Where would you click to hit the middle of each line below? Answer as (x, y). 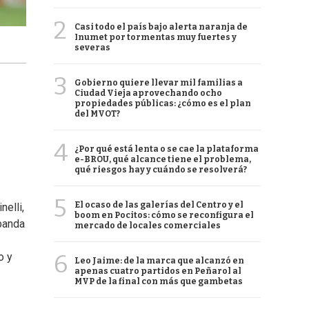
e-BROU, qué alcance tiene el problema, (163, 159)
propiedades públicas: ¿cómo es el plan (163, 103)
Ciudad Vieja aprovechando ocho (148, 93)
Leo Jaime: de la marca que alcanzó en (159, 261)
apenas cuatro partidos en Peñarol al (158, 271)
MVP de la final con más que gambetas (159, 281)
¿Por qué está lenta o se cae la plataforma (167, 149)
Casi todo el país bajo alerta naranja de (161, 27)
